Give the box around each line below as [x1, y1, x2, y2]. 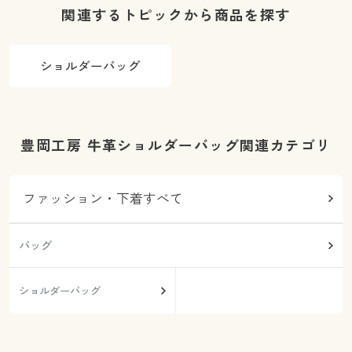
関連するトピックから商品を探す [61, 5, 291, 24]
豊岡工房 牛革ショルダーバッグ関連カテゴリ [20, 135, 332, 155]
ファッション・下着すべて [23, 189, 184, 207]
